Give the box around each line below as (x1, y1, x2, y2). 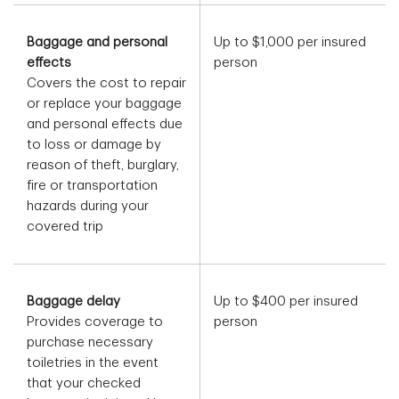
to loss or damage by (27, 138, 161, 152)
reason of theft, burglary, (27, 159, 179, 173)
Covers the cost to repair (27, 77, 186, 91)
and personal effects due (27, 118, 183, 132)
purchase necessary (27, 336, 153, 350)
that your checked (27, 377, 141, 391)
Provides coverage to (27, 315, 163, 330)
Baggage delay (27, 295, 120, 309)
